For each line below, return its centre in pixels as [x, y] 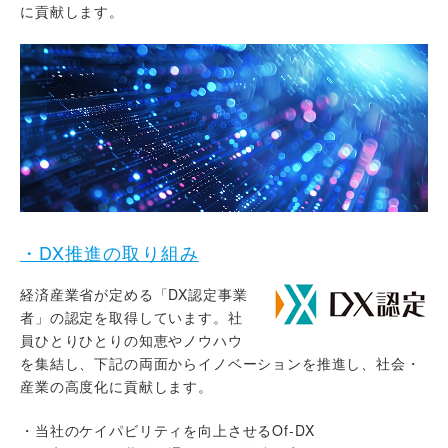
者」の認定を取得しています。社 [131, 317]
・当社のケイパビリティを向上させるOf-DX [167, 430]
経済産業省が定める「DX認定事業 [134, 294]
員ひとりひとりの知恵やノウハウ [131, 340]
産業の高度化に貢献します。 [116, 386]
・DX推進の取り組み [109, 252]
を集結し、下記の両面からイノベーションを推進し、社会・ [220, 363]
